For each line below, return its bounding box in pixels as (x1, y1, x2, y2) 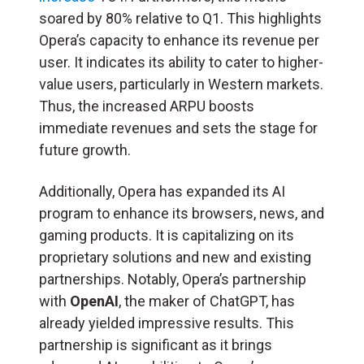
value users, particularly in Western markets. (39, 75, 323, 93)
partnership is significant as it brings (39, 336, 272, 353)
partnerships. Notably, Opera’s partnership (39, 270, 306, 288)
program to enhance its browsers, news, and (39, 204, 324, 222)
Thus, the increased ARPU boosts (39, 97, 254, 115)
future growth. (39, 141, 131, 158)
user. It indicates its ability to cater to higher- (39, 53, 323, 71)
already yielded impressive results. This (39, 314, 294, 331)
